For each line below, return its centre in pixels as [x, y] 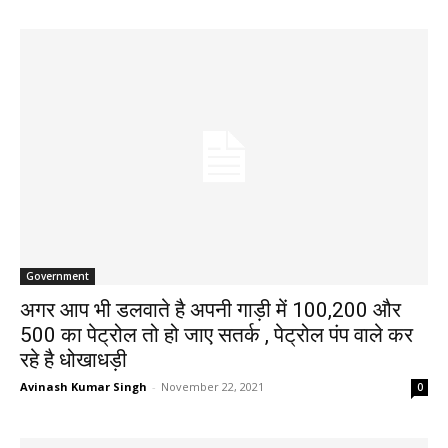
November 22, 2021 [212, 386]
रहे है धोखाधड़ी [73, 359]
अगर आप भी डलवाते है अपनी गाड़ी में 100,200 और [210, 309]
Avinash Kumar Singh [83, 386]
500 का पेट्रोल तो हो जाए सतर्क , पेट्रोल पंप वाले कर [216, 334]
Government [57, 275]
